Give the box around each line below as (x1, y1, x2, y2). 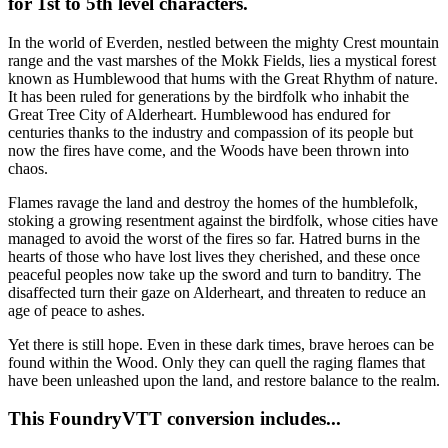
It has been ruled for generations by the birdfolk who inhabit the (8, 87, 409, 105)
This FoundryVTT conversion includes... (8, 408, 341, 430)
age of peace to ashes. (8, 301, 145, 319)
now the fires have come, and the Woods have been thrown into (8, 141, 409, 159)
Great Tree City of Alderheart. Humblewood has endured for (8, 105, 390, 123)
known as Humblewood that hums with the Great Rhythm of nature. (8, 69, 438, 87)
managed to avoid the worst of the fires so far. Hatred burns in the (8, 229, 420, 247)
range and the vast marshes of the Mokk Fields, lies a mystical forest (8, 51, 436, 69)
